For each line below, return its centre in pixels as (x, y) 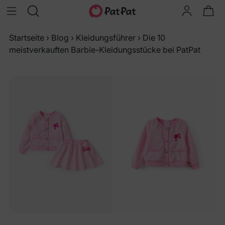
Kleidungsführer (106, 38)
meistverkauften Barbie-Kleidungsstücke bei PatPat (105, 50)
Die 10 (154, 38)
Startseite (27, 38)
